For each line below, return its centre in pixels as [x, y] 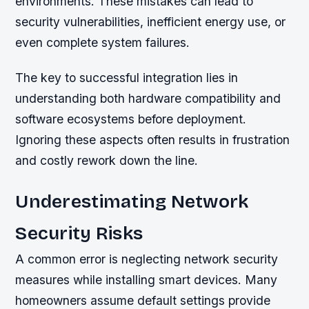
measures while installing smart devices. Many [147, 280]
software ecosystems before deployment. [131, 119]
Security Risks [79, 233]
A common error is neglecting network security [147, 259]
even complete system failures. [103, 43]
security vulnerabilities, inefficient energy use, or [151, 22]
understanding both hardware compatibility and [148, 99]
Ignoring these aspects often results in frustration [153, 140]
